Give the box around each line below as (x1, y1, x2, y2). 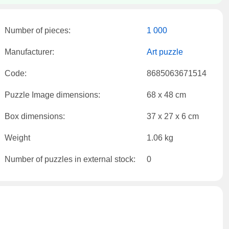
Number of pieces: (5, 26, 71, 35)
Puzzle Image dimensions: (5, 90, 100, 99)
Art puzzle (147, 48, 183, 56)
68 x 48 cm (147, 90, 186, 99)
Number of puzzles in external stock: (5, 155, 135, 164)
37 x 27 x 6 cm (147, 112, 199, 121)
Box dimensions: (5, 112, 65, 121)
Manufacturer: (5, 48, 54, 56)
